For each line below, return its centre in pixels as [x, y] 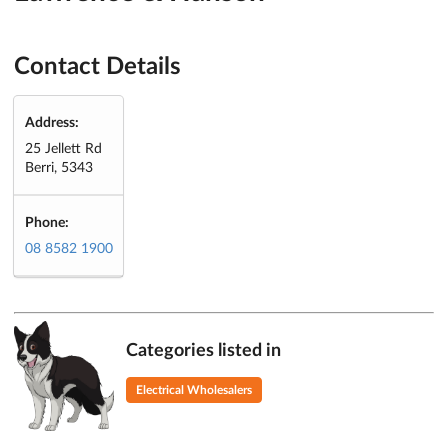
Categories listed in [203, 350]
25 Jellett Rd [63, 148]
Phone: [46, 222]
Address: [51, 122]
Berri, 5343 [58, 167]
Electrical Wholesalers [193, 389]
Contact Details [97, 67]
